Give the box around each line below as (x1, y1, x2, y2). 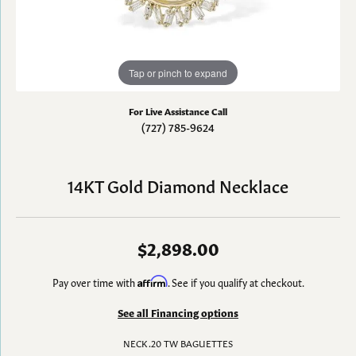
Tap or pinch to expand (129, 65, 227, 79)
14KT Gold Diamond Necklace (68, 173, 288, 196)
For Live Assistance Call (129, 104, 227, 117)
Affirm (137, 275, 168, 288)
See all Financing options (118, 305, 238, 319)
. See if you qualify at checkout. (167, 275, 304, 289)
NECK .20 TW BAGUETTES (123, 336, 233, 349)
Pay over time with (52, 275, 137, 289)
